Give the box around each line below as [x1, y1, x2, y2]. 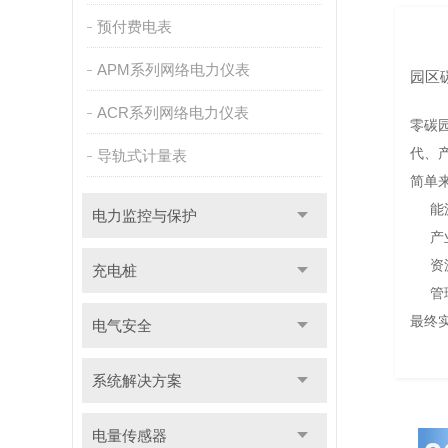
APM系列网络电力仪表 [96, 61, 250, 78]
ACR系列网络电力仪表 [96, 104, 249, 121]
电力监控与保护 [91, 207, 197, 224]
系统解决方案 [91, 372, 182, 389]
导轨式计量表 [96, 147, 187, 164]
